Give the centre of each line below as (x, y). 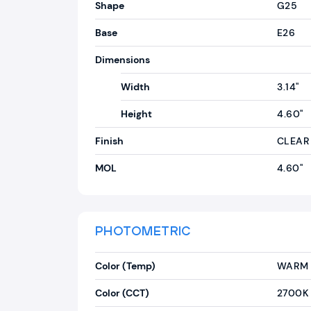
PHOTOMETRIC (143, 232)
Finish (109, 141)
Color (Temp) (125, 266)
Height (136, 114)
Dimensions (123, 60)
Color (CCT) (122, 293)
